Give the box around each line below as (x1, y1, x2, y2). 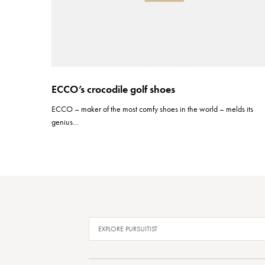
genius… (51, 117, 79, 127)
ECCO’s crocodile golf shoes (51, 82, 175, 96)
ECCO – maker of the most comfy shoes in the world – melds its (51, 104, 254, 114)
